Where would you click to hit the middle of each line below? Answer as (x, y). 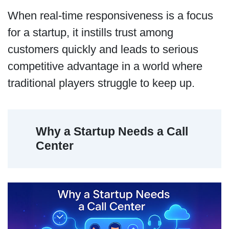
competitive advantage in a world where (105, 66)
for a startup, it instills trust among (90, 32)
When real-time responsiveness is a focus (110, 15)
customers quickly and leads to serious (103, 49)
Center (55, 146)
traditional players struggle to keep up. (104, 83)
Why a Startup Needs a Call (112, 132)
